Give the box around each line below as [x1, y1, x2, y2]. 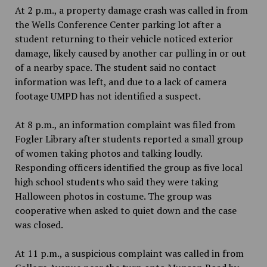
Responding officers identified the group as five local [14, 161, 243, 175]
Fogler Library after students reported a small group [14, 132, 243, 146]
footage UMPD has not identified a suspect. [14, 89, 201, 103]
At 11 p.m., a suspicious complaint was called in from [14, 247, 244, 260]
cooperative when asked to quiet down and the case [14, 204, 237, 218]
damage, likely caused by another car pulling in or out [14, 46, 246, 60]
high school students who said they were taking [14, 175, 218, 189]
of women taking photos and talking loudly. [14, 147, 202, 160]
